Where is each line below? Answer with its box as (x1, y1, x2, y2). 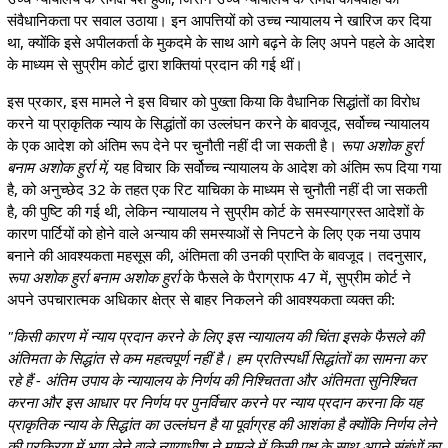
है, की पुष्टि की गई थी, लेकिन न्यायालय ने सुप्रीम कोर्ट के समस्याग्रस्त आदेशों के (6, 201, 424, 221)
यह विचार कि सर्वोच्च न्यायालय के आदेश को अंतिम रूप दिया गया (109, 157, 441, 177)
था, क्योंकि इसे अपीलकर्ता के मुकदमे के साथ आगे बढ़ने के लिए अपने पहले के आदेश (6, 31, 435, 52)
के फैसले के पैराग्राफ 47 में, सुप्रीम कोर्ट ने (178, 267, 411, 287)
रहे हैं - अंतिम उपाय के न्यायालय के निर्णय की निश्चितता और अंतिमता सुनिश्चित (6, 370, 416, 391)
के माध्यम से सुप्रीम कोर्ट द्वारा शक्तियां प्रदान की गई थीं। (6, 53, 303, 74)
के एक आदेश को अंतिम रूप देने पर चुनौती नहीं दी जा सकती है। (6, 135, 341, 155)
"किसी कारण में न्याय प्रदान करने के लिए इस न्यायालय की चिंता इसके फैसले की (6, 326, 423, 347)
